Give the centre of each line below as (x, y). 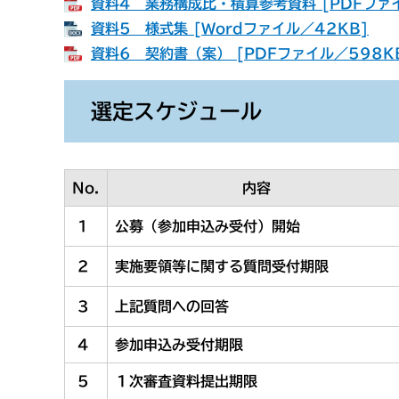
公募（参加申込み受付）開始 (208, 226)
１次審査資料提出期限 (186, 381)
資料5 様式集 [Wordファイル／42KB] (230, 28)
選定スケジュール (176, 111)
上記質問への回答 (172, 306)
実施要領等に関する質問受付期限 (222, 266)
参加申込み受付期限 (179, 345)
